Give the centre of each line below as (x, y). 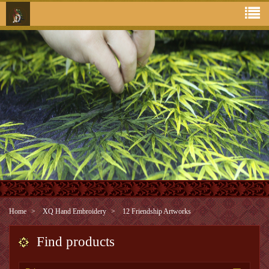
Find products (76, 242)
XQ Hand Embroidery (74, 211)
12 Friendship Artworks (157, 211)
